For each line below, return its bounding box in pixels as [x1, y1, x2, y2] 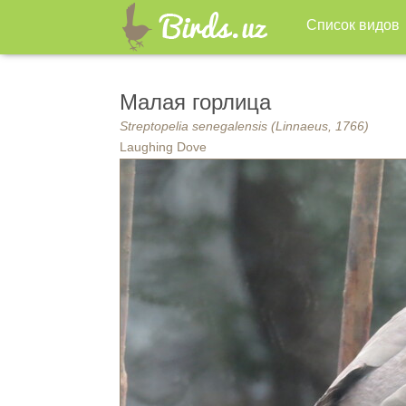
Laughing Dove [120, 140, 207, 154]
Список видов [306, 17, 400, 33]
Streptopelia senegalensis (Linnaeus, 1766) [120, 119, 369, 133]
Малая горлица [120, 90, 271, 114]
